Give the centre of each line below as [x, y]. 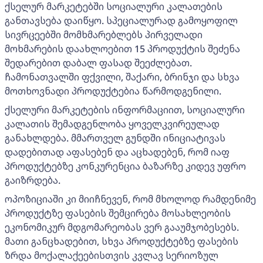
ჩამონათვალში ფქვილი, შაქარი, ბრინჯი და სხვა [122, 77]
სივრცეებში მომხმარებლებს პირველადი [104, 34]
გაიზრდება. [33, 180]
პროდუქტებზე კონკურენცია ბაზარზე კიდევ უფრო [125, 166]
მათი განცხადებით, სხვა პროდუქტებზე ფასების [122, 241]
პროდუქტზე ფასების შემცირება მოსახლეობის [118, 213]
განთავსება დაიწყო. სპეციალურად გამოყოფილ [121, 20]
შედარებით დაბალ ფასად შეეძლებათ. [98, 63]
